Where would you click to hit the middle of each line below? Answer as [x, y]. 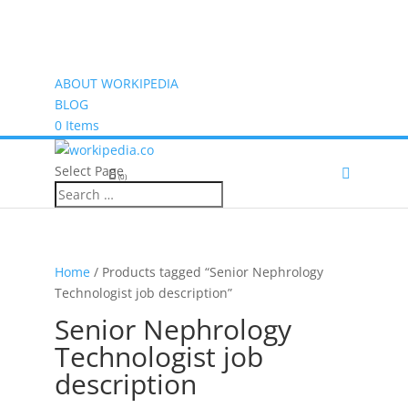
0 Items [76, 125]
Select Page [89, 171]
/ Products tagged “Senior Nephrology [206, 272]
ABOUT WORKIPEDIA [116, 83]
